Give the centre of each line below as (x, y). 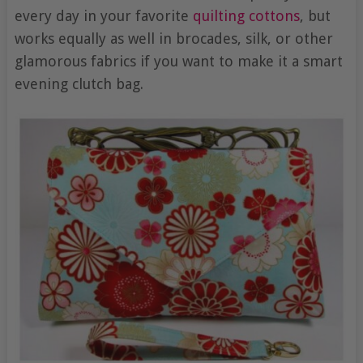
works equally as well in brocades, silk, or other (173, 38)
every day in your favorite (103, 15)
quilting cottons (246, 15)
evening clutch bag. (79, 83)
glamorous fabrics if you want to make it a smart (178, 61)
